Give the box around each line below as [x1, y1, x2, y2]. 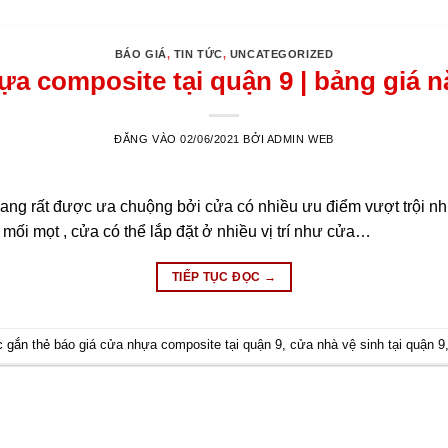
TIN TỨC [173, 47, 223, 60]
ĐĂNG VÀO [114, 133, 181, 146]
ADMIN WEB [266, 133, 334, 146]
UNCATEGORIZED [229, 47, 334, 60]
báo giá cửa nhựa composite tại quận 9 [54, 337, 283, 353]
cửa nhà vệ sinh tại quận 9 [290, 337, 446, 353]
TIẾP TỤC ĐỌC [171, 270, 264, 285]
